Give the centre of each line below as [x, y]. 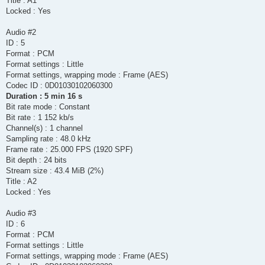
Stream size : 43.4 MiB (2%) [55, 171]
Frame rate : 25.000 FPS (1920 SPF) [69, 150]
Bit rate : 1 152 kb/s [40, 118]
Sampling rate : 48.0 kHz [49, 139]
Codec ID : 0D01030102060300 [59, 86]
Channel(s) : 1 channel [44, 128]
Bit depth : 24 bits [36, 160]
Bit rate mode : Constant [48, 107]
